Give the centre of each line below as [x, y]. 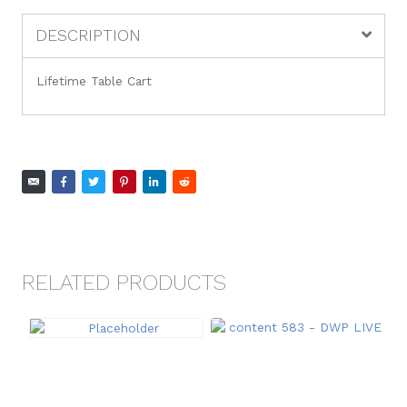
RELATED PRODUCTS [124, 282]
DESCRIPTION [89, 35]
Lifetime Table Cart [94, 80]
